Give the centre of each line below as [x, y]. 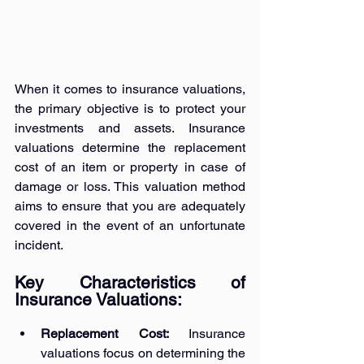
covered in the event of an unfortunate [130, 225]
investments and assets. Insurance [130, 128]
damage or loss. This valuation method [130, 186]
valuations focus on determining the [143, 353]
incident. [39, 245]
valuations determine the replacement [130, 147]
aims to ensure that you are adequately [130, 206]
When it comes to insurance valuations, [130, 89]
